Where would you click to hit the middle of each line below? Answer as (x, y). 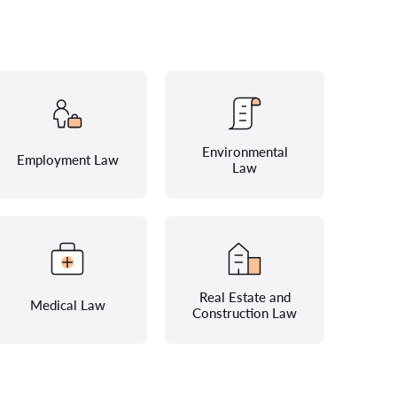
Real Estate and (245, 297)
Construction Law (245, 313)
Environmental (245, 152)
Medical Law (67, 305)
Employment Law (67, 160)
